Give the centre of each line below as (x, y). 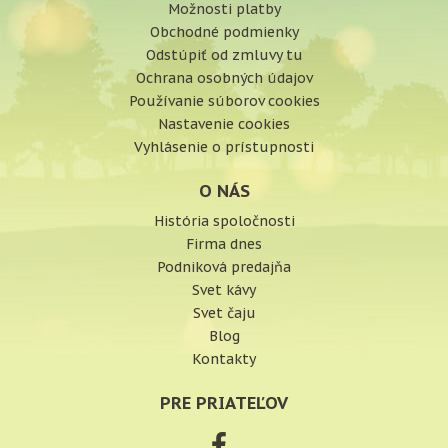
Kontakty (224, 359)
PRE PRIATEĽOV (224, 403)
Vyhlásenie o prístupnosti (224, 147)
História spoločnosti (224, 221)
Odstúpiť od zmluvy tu (224, 55)
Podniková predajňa (224, 267)
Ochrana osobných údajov (224, 78)
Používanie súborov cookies (224, 101)
